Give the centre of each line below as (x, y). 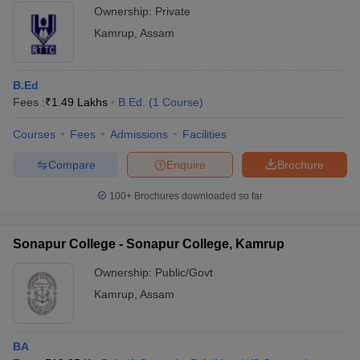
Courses (34, 134)
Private (173, 11)
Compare (72, 164)
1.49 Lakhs (80, 102)
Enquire (186, 164)
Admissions (139, 134)
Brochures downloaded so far (197, 196)
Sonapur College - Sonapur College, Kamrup (149, 244)
